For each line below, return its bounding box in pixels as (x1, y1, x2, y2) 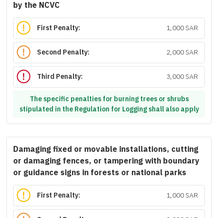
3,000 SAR (166, 72, 198, 82)
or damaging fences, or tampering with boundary (13, 155, 200, 167)
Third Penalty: (37, 72, 83, 82)
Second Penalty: (37, 47, 90, 58)
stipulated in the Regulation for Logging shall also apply (19, 104, 199, 114)
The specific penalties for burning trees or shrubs (29, 93, 189, 104)
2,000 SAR (166, 47, 198, 58)
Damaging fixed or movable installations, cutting (13, 144, 199, 155)
